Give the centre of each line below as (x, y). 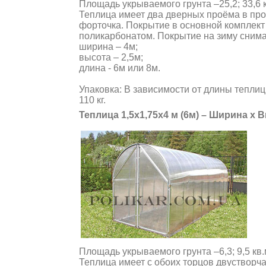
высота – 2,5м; (111, 57)
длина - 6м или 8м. (120, 68)
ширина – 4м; (108, 47)
